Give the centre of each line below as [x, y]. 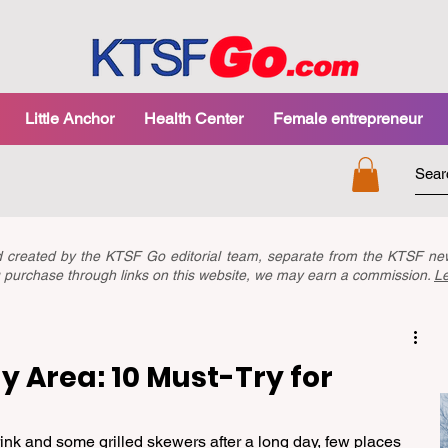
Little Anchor [69, 118]
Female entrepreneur [347, 118]
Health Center [193, 118]
